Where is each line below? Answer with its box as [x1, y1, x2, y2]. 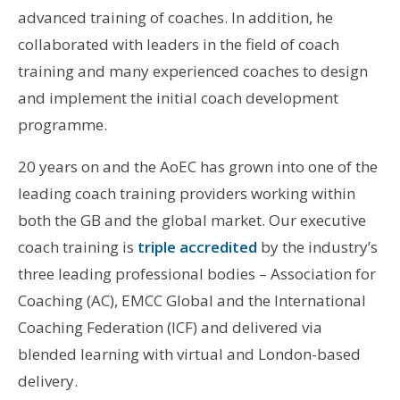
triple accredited [137, 237, 257, 258]
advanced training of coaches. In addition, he [17, 7, 333, 29]
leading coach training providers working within [17, 183, 355, 204]
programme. [17, 114, 107, 136]
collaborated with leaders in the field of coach [17, 34, 339, 55]
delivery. [17, 371, 81, 392]
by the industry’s [256, 237, 378, 258]
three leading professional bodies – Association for [17, 263, 376, 285]
